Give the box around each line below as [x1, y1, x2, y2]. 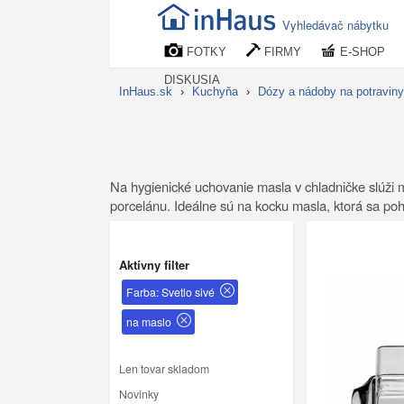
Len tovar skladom [119, 360, 209, 377]
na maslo [126, 313, 171, 330]
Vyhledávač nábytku [282, 16, 389, 33]
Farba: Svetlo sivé [126, 283, 215, 300]
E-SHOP [336, 45, 385, 59]
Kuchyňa [192, 85, 238, 98]
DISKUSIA [164, 73, 220, 87]
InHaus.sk [119, 85, 172, 98]
